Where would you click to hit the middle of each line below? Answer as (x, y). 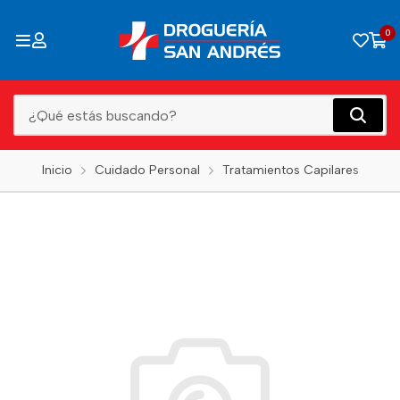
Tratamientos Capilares (290, 170)
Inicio (57, 170)
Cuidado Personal (147, 170)
